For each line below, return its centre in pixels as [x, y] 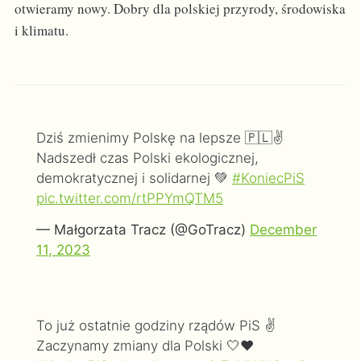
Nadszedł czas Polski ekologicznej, [148, 158]
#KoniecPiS [269, 178]
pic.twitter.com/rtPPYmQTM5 [130, 199]
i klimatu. [41, 31]
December [284, 229]
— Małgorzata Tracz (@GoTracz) [143, 229]
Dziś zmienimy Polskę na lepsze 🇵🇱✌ [160, 138]
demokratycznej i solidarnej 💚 [135, 178]
